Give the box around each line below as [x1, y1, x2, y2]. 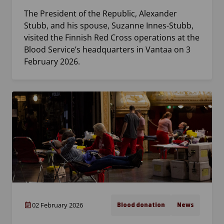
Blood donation [117, 201, 165, 209]
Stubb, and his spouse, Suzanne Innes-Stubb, [24, 20, 193, 31]
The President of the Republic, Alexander [24, 8, 177, 19]
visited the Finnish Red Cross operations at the [24, 32, 199, 43]
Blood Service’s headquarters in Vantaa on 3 [24, 44, 190, 55]
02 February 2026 [32, 200, 83, 210]
